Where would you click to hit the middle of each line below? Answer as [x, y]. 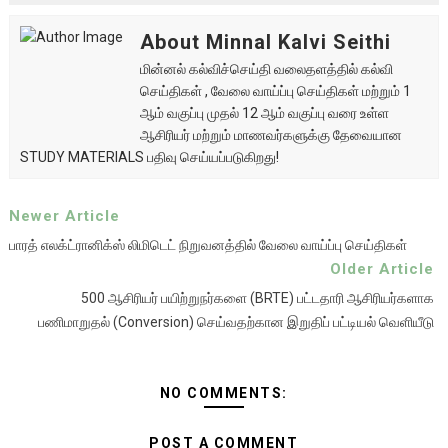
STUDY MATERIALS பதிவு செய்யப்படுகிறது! [149, 157]
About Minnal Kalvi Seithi [265, 42]
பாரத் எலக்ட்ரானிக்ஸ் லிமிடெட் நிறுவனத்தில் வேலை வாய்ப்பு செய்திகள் [207, 245]
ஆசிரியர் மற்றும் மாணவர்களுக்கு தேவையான [270, 135]
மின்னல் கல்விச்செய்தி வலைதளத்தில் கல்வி [266, 69]
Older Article [382, 269]
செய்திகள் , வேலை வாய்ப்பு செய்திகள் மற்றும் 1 [275, 91]
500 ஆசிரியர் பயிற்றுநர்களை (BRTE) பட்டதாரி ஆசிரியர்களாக [258, 298]
